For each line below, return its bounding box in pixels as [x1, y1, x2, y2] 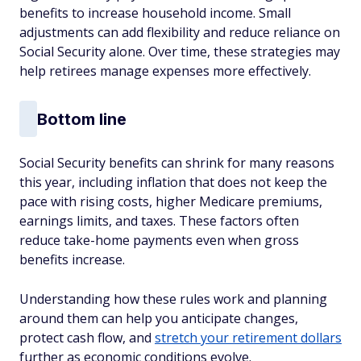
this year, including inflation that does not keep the [19, 173, 327, 191]
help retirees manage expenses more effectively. [19, 62, 311, 80]
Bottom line [37, 109, 127, 129]
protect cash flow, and [19, 329, 155, 346]
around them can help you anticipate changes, [19, 309, 298, 327]
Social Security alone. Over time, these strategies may [19, 43, 340, 60]
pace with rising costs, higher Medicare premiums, [19, 193, 322, 210]
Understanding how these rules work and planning [19, 290, 327, 308]
